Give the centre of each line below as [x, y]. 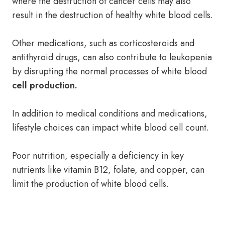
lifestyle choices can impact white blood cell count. [110, 128]
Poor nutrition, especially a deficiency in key [98, 156]
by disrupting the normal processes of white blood [109, 71]
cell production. [45, 85]
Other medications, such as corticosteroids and [103, 43]
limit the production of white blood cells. [90, 184]
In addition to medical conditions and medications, [110, 114]
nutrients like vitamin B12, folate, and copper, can [108, 170]
